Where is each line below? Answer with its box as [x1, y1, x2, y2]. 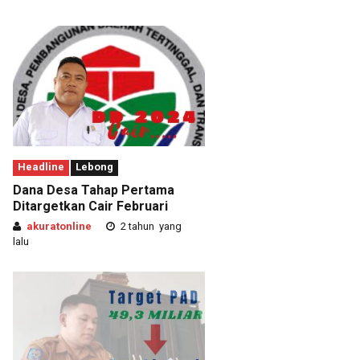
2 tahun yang [118, 219, 182, 232]
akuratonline [27, 219, 92, 232]
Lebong [76, 160, 113, 173]
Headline [18, 160, 64, 173]
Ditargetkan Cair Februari [13, 198, 168, 214]
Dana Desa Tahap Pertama [13, 182, 174, 198]
